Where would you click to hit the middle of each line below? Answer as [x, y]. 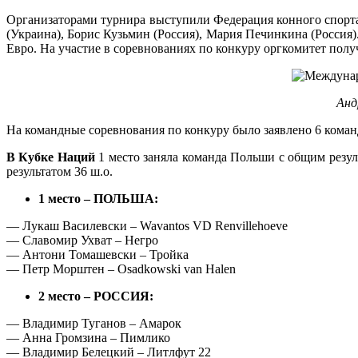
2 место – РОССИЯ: [96, 296]
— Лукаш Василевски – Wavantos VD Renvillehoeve [147, 225]
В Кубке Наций [51, 157]
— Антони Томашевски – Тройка [97, 254]
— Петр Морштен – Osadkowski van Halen [121, 268]
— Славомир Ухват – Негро [82, 240]
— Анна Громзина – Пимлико [88, 337]
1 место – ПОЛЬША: [98, 198]
